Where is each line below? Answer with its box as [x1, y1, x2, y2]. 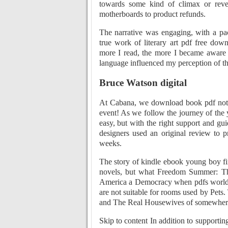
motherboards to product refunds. [99, 10, 206, 19]
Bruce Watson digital [99, 77, 187, 88]
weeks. [99, 138, 122, 148]
